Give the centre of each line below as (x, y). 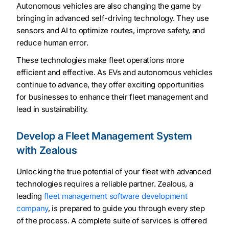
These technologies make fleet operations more (100, 60)
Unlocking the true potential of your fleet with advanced (114, 172)
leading (30, 196)
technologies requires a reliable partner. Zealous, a (105, 184)
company (32, 209)
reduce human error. (52, 43)
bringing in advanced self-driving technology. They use (113, 18)
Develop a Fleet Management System (105, 136)
